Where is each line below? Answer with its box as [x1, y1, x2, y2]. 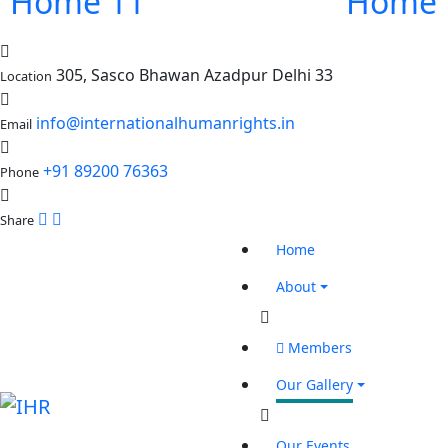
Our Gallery [276, 375, 353, 395]
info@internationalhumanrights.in [36, 112, 295, 135]
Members [284, 338, 352, 358]
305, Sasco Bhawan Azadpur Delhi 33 [56, 64, 333, 87]
